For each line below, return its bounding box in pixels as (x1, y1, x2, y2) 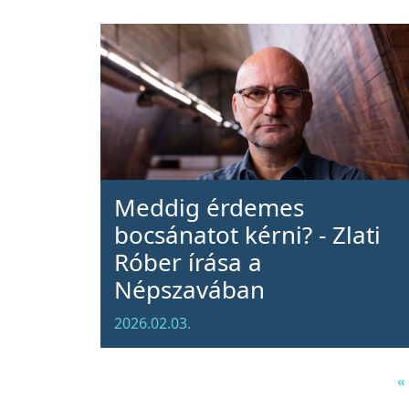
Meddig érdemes (113, 191, 304, 224)
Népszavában (113, 273, 265, 306)
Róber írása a (113, 246, 262, 278)
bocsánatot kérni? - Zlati (113, 218, 381, 251)
